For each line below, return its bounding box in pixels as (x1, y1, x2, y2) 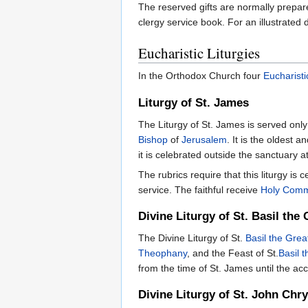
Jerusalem (181, 133, 227, 145)
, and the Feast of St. (187, 247, 278, 259)
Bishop (138, 133, 168, 145)
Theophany (138, 247, 187, 259)
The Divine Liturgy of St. (138, 232, 245, 244)
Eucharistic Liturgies (138, 43, 260, 63)
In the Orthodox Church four (138, 70, 263, 82)
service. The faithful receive (138, 184, 261, 195)
